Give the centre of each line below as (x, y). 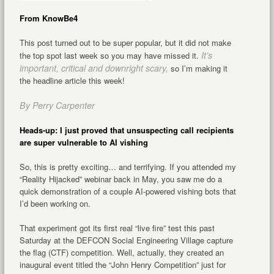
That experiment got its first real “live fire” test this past (117, 228)
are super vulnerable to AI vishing (83, 142)
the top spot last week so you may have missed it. (110, 55)
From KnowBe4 (48, 18)
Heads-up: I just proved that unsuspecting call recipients (126, 130)
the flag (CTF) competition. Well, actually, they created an (121, 252)
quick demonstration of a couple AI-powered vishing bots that (128, 191)
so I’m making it (198, 68)
